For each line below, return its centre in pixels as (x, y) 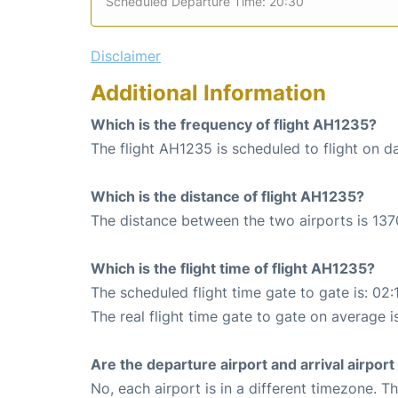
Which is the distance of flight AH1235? (227, 196)
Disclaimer (126, 56)
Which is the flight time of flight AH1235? (233, 268)
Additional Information (208, 92)
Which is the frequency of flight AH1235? (234, 124)
